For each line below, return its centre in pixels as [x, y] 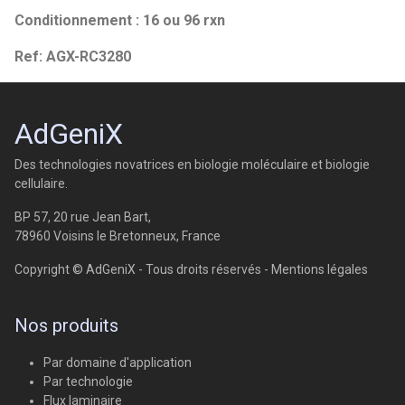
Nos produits [66, 326]
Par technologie [88, 382]
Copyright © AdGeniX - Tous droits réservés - [143, 270]
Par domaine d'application [118, 363]
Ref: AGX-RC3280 [73, 57]
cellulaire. [41, 184]
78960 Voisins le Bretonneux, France [118, 236]
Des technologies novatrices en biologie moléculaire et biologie [192, 165]
